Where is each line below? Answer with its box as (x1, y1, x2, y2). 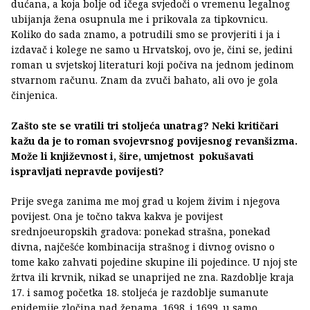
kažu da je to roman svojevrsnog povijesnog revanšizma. (11, 134, 298, 148)
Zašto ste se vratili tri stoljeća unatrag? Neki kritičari (11, 119, 279, 133)
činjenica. (11, 89, 57, 102)
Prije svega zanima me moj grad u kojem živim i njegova (11, 194, 280, 208)
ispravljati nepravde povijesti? (11, 165, 164, 179)
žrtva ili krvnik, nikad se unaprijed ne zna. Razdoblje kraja (11, 271, 294, 284)
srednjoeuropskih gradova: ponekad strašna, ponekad (11, 225, 271, 239)
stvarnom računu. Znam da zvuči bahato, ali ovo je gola (11, 73, 278, 87)
